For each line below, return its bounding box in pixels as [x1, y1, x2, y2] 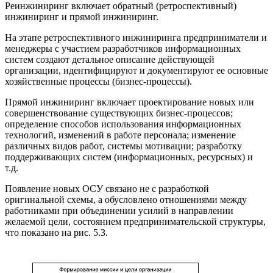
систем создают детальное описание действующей [5, 54, 214, 65]
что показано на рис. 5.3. [5, 227, 108, 238]
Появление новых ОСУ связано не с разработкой [5, 183, 209, 194]
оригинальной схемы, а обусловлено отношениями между [5, 194, 247, 205]
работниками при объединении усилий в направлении [5, 205, 233, 216]
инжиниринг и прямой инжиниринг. [5, 12, 158, 23]
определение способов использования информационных [5, 119, 241, 130]
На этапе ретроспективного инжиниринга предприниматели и [5, 32, 267, 43]
